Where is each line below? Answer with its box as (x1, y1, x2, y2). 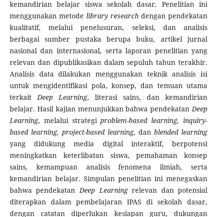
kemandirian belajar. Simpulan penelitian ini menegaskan (9, 174, 208, 184)
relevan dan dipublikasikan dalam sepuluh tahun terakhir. (9, 58, 208, 67)
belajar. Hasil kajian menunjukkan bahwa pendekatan (9, 104, 192, 114)
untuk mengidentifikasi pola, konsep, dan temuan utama (9, 81, 208, 91)
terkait (9, 93, 37, 102)
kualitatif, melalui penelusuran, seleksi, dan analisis (9, 23, 208, 32)
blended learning (154, 127, 208, 137)
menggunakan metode (9, 11, 86, 21)
